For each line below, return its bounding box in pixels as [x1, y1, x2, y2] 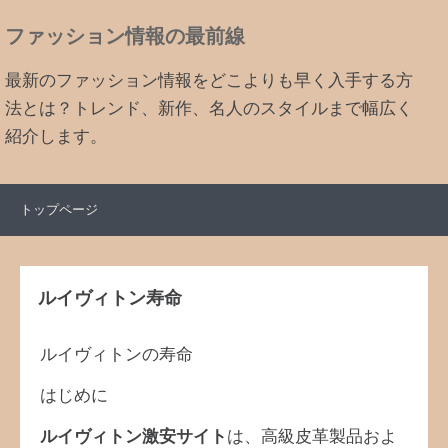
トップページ [20, 202, 98, 217]
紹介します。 [5, 129, 107, 145]
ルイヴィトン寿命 [38, 288, 182, 308]
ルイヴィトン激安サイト [40, 429, 227, 445]
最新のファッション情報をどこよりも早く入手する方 [5, 73, 413, 89]
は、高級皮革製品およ [227, 429, 397, 445]
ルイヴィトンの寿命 [40, 347, 193, 363]
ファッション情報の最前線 [5, 27, 245, 47]
